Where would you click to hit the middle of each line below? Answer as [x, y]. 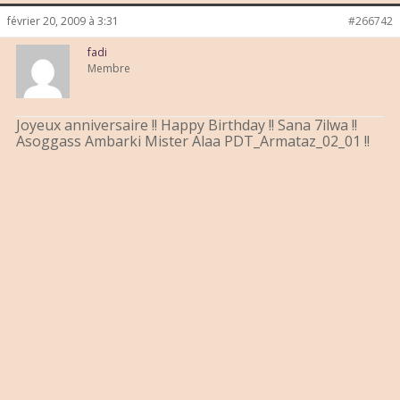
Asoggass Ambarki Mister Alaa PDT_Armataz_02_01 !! [193, 142]
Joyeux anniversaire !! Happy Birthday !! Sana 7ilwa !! [187, 125]
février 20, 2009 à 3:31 [63, 21]
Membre [109, 69]
